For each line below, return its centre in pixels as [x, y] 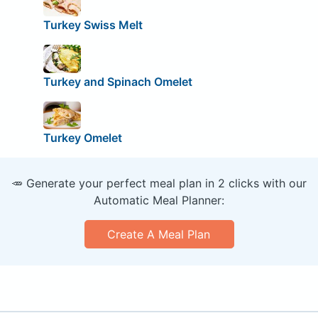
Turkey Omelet [82, 138]
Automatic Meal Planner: [159, 201]
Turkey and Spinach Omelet [117, 81]
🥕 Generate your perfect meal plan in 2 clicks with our [159, 183]
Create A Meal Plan [159, 235]
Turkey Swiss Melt [93, 25]
